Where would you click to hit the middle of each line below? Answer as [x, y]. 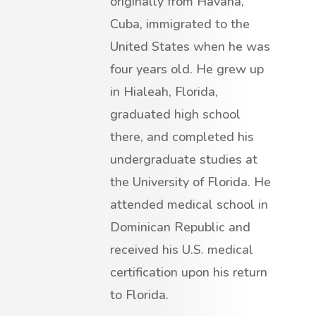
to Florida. [139, 295]
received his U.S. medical [182, 250]
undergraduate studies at [184, 160]
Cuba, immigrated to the [180, 24]
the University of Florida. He [190, 182]
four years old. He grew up [187, 69]
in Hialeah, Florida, [164, 92]
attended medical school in [189, 205]
